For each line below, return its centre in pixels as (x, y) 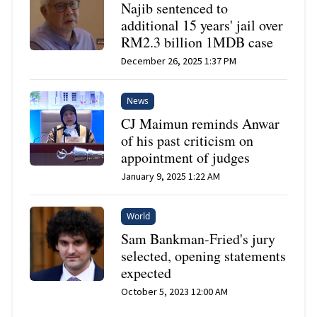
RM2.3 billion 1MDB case (197, 42)
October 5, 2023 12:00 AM (175, 292)
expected (146, 273)
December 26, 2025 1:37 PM (179, 61)
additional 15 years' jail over (202, 25)
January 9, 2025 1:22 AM (171, 177)
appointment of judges (186, 158)
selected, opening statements (204, 256)
